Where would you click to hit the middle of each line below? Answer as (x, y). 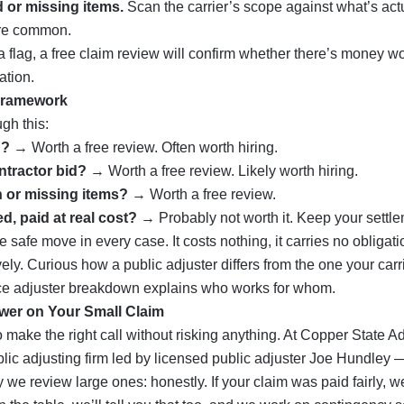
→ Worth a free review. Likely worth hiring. (222, 171)
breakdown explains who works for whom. (200, 288)
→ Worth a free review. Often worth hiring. (144, 147)
